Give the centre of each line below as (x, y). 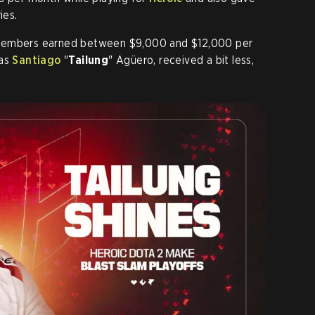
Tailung (89, 60)
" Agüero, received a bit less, (181, 60)
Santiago (37, 60)
